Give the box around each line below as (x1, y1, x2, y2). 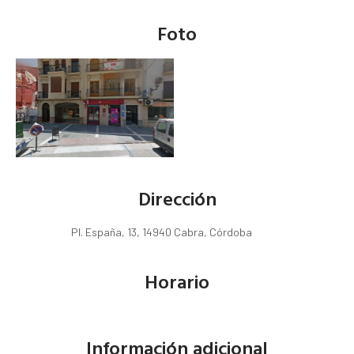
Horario (145, 267, 209, 296)
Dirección (137, 184, 217, 213)
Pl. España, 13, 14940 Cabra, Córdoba (70, 225, 252, 239)
